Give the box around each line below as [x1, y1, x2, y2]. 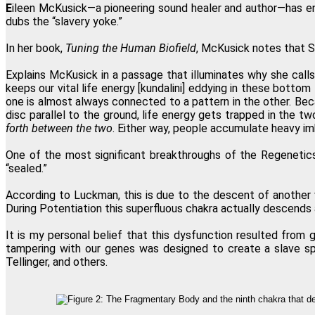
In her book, [6, 41, 65, 55]
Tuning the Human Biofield [65, 41, 196, 55]
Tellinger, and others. [6, 255, 108, 269]
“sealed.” [6, 161, 47, 175]
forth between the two [6, 121, 112, 135]
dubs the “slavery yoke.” [6, 14, 122, 28]
